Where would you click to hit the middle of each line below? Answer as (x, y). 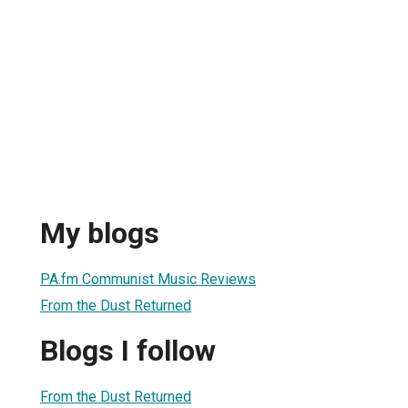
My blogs (100, 234)
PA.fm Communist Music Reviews (148, 279)
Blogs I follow (128, 351)
